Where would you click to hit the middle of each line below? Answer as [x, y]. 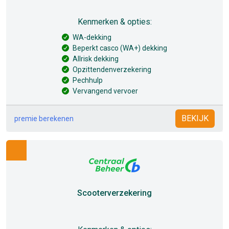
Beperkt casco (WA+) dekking [120, 48]
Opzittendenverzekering [112, 70]
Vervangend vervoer [105, 91]
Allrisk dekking [96, 59]
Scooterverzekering [114, 193]
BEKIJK [195, 118]
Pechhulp [88, 80]
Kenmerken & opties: [114, 22]
